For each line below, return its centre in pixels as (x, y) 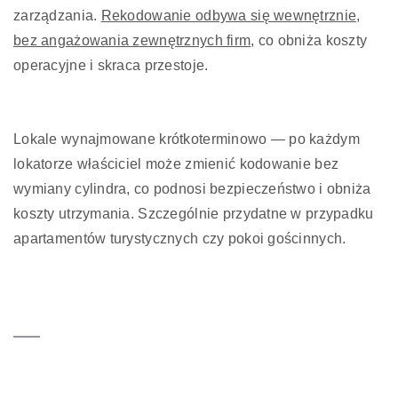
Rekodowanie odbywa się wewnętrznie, (231, 15)
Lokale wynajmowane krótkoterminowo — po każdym (187, 139)
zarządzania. (57, 15)
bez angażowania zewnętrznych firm (132, 40)
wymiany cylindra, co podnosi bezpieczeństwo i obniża (192, 188)
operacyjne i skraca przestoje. (111, 65)
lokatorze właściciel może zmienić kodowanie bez (176, 163)
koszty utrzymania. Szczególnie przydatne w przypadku (194, 213)
